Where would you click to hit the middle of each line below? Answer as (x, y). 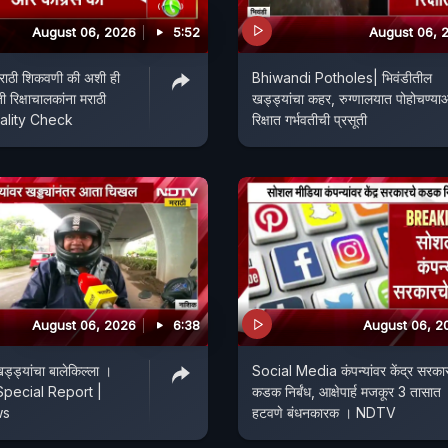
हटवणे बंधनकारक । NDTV (324, 413)
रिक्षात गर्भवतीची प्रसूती (309, 119)
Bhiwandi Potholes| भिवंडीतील (342, 77)
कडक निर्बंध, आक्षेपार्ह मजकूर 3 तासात (346, 392)
